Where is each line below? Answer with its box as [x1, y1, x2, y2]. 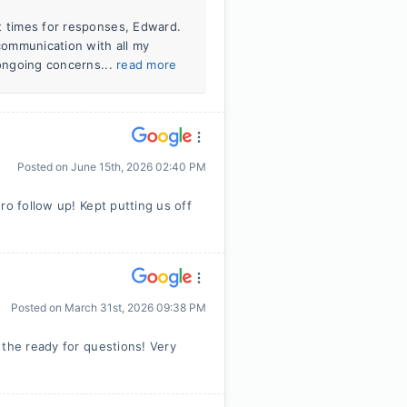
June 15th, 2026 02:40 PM [71, 160, 206, 174]
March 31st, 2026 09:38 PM [65, 301, 206, 314]
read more [116, 57, 177, 72]
